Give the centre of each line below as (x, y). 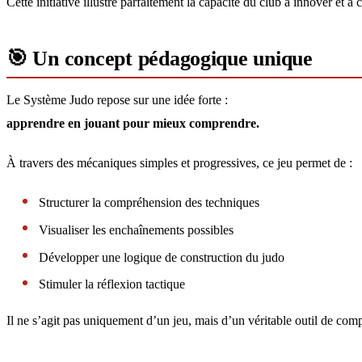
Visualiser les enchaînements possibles (136, 229)
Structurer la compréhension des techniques (149, 202)
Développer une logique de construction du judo (162, 257)
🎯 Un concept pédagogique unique (160, 58)
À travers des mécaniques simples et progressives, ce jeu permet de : (179, 162)
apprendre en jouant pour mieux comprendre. (133, 123)
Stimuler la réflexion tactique (112, 284)
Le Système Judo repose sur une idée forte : (117, 99)
